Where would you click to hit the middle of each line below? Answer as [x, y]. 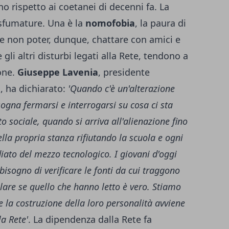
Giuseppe [39, 72]
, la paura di [161, 23]
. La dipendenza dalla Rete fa [90, 220]
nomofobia [110, 23]
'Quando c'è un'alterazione [121, 89]
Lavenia [80, 72]
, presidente [124, 72]
